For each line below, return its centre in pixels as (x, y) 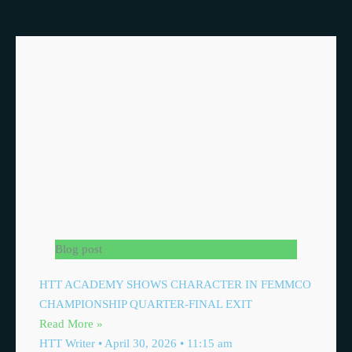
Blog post (79, 249)
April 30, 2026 (141, 343)
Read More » (71, 324)
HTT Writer (69, 343)
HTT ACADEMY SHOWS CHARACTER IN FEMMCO (175, 284)
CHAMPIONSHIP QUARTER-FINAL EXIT (146, 304)
